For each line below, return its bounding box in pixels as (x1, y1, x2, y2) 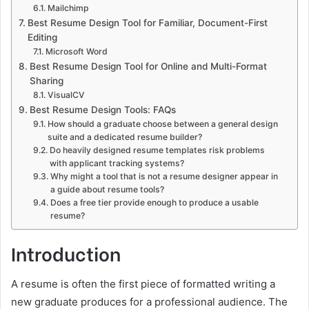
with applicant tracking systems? (49, 158, 184, 169)
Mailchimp (47, 3, 89, 14)
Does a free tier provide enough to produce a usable (50, 197, 259, 208)
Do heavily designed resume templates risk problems (49, 145, 265, 156)
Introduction (11, 239, 121, 267)
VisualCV (47, 90, 85, 101)
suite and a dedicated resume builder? (47, 132, 202, 143)
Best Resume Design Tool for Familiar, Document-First (27, 17, 268, 29)
